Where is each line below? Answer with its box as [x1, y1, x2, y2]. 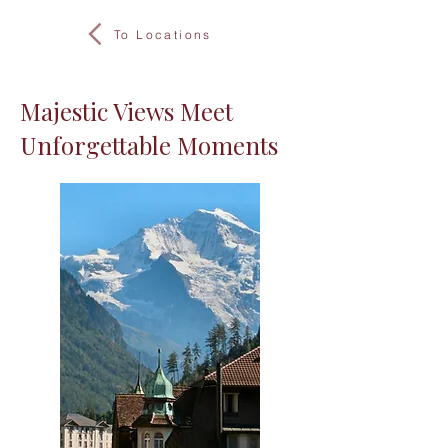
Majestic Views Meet [20, 95, 233, 127]
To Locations [114, 26, 212, 42]
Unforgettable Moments [20, 129, 278, 161]
